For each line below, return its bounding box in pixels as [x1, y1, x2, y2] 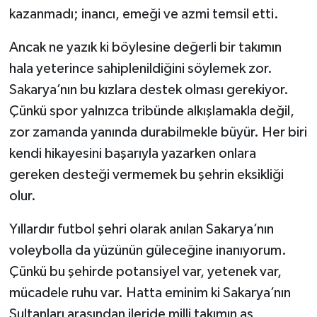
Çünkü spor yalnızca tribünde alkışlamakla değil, [8, 103, 294, 118]
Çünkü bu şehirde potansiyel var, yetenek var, [8, 264, 282, 279]
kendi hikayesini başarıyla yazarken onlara [8, 146, 256, 161]
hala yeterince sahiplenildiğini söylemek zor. [8, 61, 272, 76]
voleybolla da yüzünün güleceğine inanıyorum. [8, 243, 287, 258]
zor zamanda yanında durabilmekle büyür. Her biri [8, 125, 307, 139]
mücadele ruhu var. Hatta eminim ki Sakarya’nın [8, 285, 291, 300]
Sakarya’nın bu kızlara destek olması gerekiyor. [8, 82, 289, 97]
